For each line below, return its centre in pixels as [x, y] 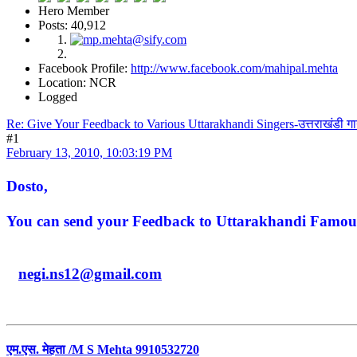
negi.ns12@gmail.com [90, 273]
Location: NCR [77, 82]
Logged [58, 96]
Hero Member [74, 10]
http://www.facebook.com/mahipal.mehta [234, 68]
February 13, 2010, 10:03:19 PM [89, 152]
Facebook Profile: [84, 68]
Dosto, [27, 186]
